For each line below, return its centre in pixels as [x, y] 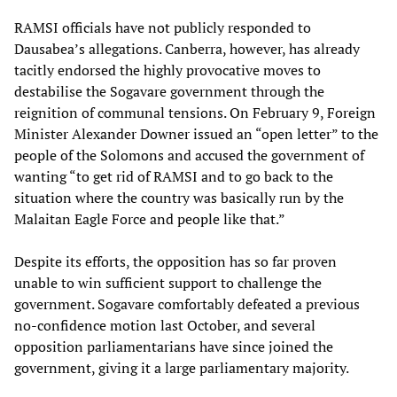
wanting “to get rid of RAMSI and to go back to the [174, 176]
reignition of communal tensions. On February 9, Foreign [195, 112]
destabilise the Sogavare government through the [169, 91]
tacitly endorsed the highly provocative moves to [167, 70]
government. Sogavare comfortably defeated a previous [187, 304]
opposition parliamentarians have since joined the [174, 346]
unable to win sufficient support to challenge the [168, 282]
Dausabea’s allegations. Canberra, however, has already [187, 48]
